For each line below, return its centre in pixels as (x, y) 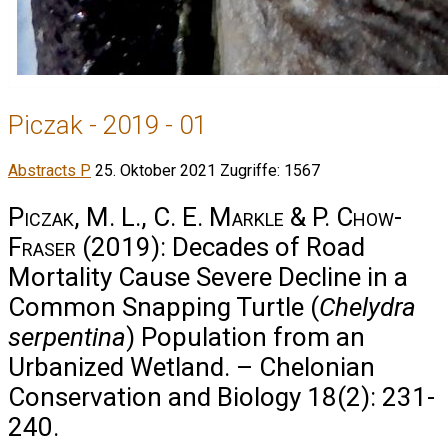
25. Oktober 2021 (157, 171)
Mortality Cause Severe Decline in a (208, 276)
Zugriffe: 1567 (270, 171)
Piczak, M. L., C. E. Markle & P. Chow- (205, 216)
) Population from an (245, 336)
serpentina (67, 336)
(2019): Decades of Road (220, 246)
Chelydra (367, 306)
